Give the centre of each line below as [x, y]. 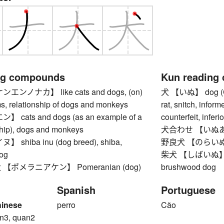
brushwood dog [189, 166]
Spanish [76, 189]
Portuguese [188, 189]
